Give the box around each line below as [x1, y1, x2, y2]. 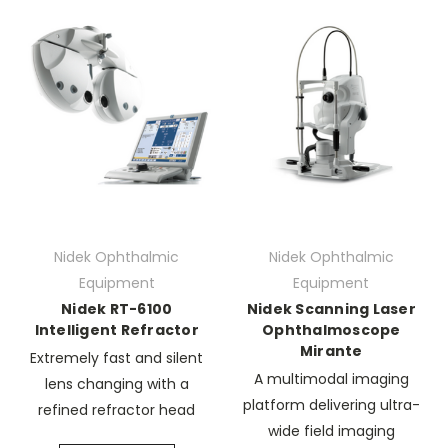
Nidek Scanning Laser [246, 299, 416, 320]
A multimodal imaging [253, 369, 409, 389]
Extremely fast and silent [30, 348, 204, 368]
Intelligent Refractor [34, 320, 199, 341]
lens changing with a [44, 374, 189, 394]
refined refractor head [38, 400, 196, 420]
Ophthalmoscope [262, 320, 401, 341]
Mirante [299, 341, 363, 362]
